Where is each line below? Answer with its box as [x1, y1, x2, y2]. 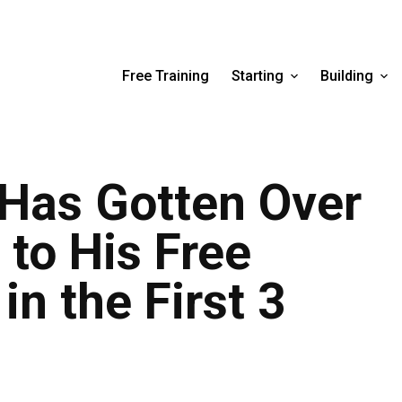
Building [319, 67, 373, 84]
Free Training [121, 67, 209, 84]
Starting [231, 67, 284, 84]
